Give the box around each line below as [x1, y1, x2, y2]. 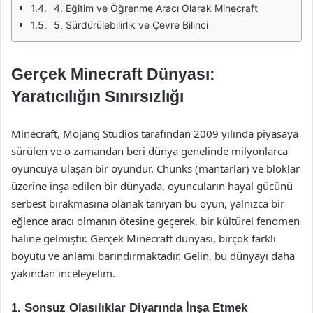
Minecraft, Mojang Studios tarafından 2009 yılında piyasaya [11, 126, 298, 140]
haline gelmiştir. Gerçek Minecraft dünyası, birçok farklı [11, 231, 276, 245]
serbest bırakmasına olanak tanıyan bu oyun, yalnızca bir [11, 196, 284, 210]
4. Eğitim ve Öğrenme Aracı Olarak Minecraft [54, 2, 258, 14]
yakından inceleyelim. [11, 266, 115, 280]
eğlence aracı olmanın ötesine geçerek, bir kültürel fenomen [11, 214, 300, 228]
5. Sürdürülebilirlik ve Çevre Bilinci [54, 19, 208, 31]
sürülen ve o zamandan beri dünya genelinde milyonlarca [11, 144, 288, 158]
